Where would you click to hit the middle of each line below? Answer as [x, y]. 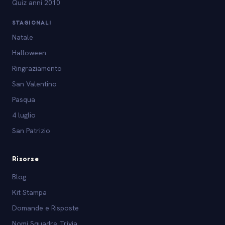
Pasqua [24, 100]
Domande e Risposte [45, 208]
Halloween [29, 53]
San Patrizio [31, 131]
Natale [23, 37]
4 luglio [24, 115]
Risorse [26, 159]
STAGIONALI [32, 23]
